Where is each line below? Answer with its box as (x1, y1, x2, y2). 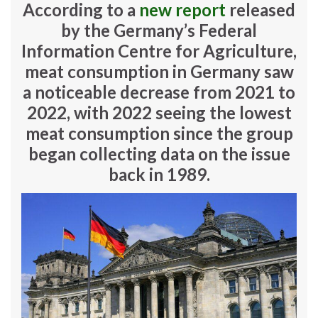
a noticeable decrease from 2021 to (23, 82, 295, 103)
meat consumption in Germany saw (24, 61, 294, 82)
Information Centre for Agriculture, (21, 40, 297, 62)
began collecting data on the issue (28, 143, 290, 165)
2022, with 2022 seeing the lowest (26, 102, 292, 124)
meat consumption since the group (25, 123, 293, 144)
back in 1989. (108, 164, 210, 185)
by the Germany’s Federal (61, 20, 257, 41)
